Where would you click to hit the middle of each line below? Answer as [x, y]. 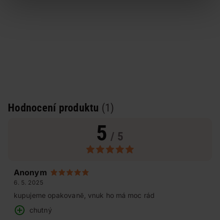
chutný [41, 210]
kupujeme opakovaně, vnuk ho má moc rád [84, 195]
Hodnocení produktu [55, 108]
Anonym [30, 172]
